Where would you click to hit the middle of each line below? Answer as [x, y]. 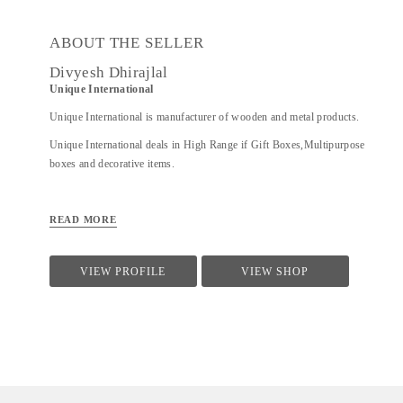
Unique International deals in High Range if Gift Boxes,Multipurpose [207, 145]
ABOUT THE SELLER [127, 43]
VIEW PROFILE [123, 272]
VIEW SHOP [275, 272]
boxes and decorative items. [112, 164]
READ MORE [83, 219]
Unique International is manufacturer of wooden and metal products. [205, 117]
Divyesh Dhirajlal [109, 72]
